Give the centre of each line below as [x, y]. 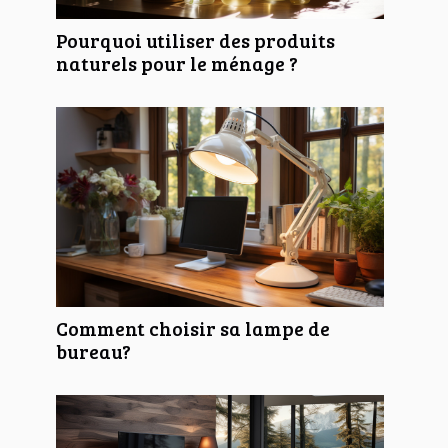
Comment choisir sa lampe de [193, 327]
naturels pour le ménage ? [177, 62]
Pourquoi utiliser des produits [195, 39]
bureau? [93, 350]
